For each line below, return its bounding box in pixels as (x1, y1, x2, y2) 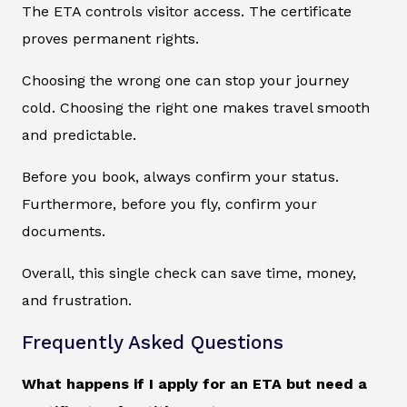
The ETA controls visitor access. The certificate (22, 2, 352, 20)
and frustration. (22, 291, 132, 309)
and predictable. (22, 125, 136, 144)
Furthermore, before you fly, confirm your (22, 194, 317, 213)
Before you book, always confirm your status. (22, 167, 339, 185)
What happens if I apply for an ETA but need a (22, 374, 367, 392)
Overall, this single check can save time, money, (22, 263, 356, 282)
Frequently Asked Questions (22, 331, 283, 353)
